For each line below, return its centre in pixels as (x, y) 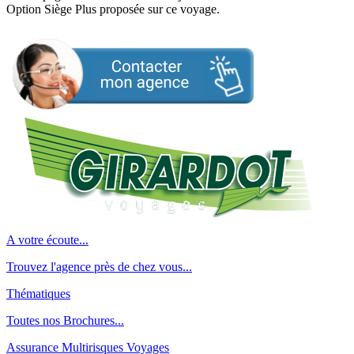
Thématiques (38, 294)
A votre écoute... (47, 240)
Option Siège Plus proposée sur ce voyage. (113, 9)
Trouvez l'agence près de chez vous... (99, 267)
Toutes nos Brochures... (65, 321)
